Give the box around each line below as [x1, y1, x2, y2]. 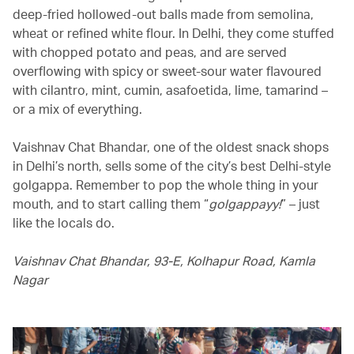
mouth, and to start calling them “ [13, 195, 209, 213]
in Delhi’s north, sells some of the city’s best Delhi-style [13, 157, 331, 175]
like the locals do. [13, 214, 118, 232]
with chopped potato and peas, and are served [13, 43, 287, 61]
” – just [281, 195, 320, 213]
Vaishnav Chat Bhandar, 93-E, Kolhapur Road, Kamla [13, 252, 315, 269]
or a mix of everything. [13, 100, 145, 118]
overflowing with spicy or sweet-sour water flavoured [13, 62, 322, 80]
